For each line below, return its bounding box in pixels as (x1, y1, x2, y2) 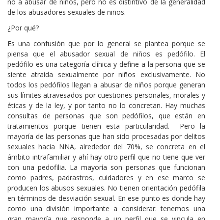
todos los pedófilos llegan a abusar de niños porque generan (7, 80, 205, 90)
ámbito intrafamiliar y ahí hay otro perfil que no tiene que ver (7, 152, 205, 162)
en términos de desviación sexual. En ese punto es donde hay (7, 193, 205, 203)
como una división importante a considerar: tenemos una (7, 204, 205, 214)
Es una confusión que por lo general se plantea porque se (7, 39, 205, 49)
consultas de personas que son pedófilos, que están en (7, 111, 205, 121)
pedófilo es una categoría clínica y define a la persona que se (7, 59, 205, 69)
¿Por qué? (7, 23, 39, 33)
